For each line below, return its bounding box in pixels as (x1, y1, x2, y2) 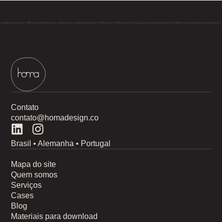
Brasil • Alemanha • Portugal (11, 139, 111, 148)
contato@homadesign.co (11, 113, 99, 122)
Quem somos (11, 170, 58, 179)
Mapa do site (11, 160, 56, 168)
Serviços (11, 180, 42, 189)
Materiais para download (11, 212, 98, 221)
